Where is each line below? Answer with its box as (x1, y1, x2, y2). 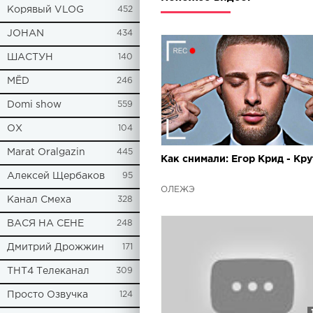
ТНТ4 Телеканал (7, 267, 89, 275)
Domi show (7, 101, 61, 109)
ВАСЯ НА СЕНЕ (7, 219, 84, 228)
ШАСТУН (7, 53, 53, 61)
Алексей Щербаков (7, 172, 105, 180)
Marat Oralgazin (7, 148, 85, 156)
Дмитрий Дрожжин (7, 243, 104, 252)
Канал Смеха (7, 196, 71, 204)
